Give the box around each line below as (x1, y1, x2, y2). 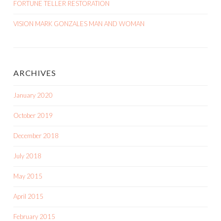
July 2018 (13, 151, 41, 160)
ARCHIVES (13, 68, 56, 77)
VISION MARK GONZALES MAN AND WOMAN (13, 19, 145, 28)
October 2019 (13, 111, 53, 119)
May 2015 (13, 172, 42, 180)
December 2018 (13, 131, 59, 140)
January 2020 (13, 91, 53, 99)
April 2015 (13, 192, 43, 200)
